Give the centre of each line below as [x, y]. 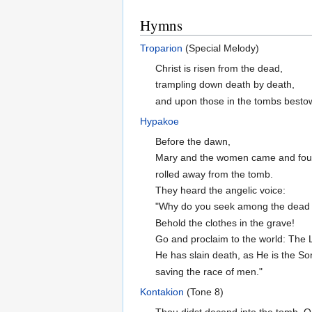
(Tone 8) [204, 291]
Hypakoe [159, 121]
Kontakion [162, 291]
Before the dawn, [193, 141]
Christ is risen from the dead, [219, 68]
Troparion [161, 48]
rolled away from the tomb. [214, 174]
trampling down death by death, [225, 85]
